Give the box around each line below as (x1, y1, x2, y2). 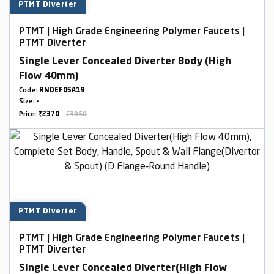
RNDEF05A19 (39, 87, 84, 94)
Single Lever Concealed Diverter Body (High (19, 57, 231, 67)
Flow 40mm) (19, 72, 78, 81)
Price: (19, 111, 39, 118)
